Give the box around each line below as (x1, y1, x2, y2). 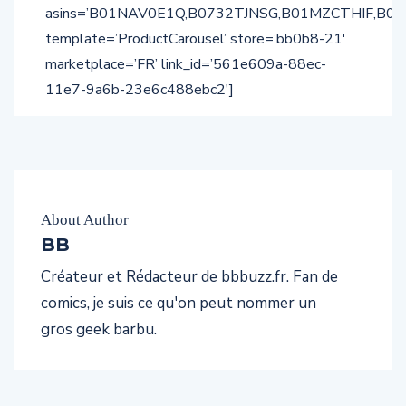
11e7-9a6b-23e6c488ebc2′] (45, 80, 234, 101)
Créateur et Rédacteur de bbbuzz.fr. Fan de (41, 266, 338, 288)
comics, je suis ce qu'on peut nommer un (41, 293, 316, 314)
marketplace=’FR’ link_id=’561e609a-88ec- (45, 54, 326, 75)
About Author (41, 211, 129, 229)
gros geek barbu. (41, 319, 157, 341)
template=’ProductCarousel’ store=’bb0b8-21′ (45, 29, 346, 50)
